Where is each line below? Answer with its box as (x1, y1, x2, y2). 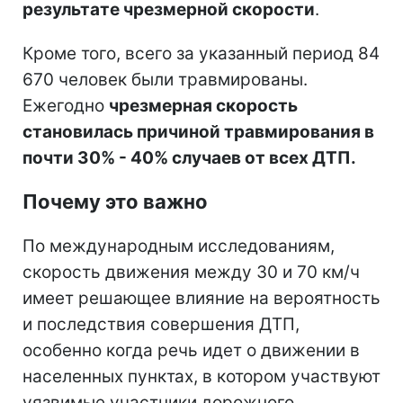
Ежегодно (22, 95, 109, 116)
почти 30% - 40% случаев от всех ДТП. (22, 148, 356, 168)
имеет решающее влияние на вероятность (22, 288, 381, 309)
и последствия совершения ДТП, (22, 314, 300, 335)
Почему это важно (22, 190, 208, 213)
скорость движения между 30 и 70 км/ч (22, 262, 360, 282)
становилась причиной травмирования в (22, 121, 374, 142)
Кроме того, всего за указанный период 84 (22, 43, 380, 64)
